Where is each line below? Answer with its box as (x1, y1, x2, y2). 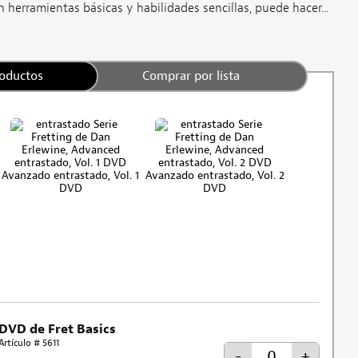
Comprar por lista (142, 67, 241, 84)
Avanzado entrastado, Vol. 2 (145, 168, 284, 182)
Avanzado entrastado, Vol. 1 (2, 168, 140, 182)
